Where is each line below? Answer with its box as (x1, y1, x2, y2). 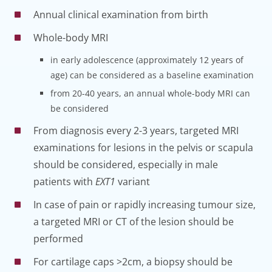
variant (115, 174, 150, 188)
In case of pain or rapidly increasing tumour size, (33, 197, 256, 211)
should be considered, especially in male (33, 157, 218, 171)
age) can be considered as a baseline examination (50, 69, 254, 81)
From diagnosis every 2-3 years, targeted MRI (33, 123, 239, 137)
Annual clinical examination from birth (33, 7, 208, 21)
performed (33, 231, 83, 245)
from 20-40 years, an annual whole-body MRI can (50, 87, 250, 99)
